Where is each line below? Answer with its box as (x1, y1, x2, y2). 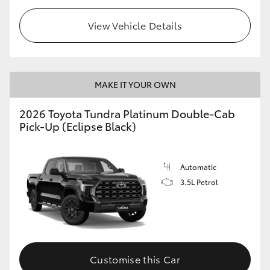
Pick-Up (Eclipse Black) (19, 118, 136, 134)
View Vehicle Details (87, 17, 183, 32)
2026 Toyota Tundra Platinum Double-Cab (19, 105, 235, 121)
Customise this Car (90, 252, 180, 266)
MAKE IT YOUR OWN (94, 78, 176, 90)
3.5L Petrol (180, 176, 218, 187)
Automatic (180, 161, 216, 172)
